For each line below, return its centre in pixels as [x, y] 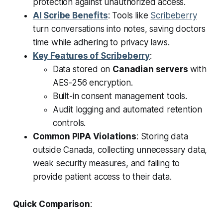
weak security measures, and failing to [106, 164]
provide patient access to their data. [102, 177]
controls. [69, 123]
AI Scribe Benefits [70, 16]
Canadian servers [150, 69]
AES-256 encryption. [93, 83]
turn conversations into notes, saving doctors [119, 29]
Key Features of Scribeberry [91, 56]
